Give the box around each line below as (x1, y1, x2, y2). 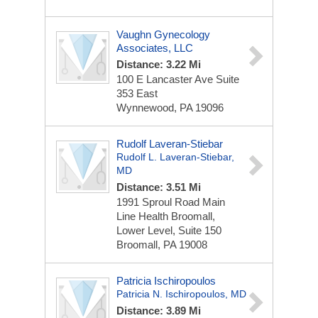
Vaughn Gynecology (116, 28, 210, 40)
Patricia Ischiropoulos (116, 275, 216, 287)
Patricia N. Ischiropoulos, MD (116, 288, 246, 300)
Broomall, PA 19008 (116, 238, 207, 251)
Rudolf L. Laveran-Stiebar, (116, 151, 234, 163)
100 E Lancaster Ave (116, 73, 216, 85)
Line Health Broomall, (116, 210, 215, 222)
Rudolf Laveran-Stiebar (116, 138, 223, 150)
